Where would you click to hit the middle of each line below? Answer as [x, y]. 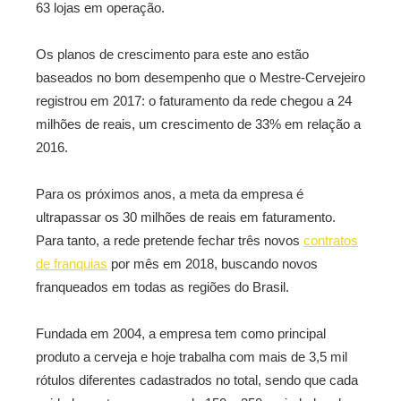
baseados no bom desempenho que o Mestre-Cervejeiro [200, 77]
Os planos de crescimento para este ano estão [172, 54]
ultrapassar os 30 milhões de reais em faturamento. [186, 217]
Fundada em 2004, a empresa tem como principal [181, 333]
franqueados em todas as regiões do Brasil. [162, 287]
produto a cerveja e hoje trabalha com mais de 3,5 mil [192, 357]
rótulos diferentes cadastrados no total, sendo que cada [197, 380]
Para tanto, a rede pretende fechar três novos [170, 240]
